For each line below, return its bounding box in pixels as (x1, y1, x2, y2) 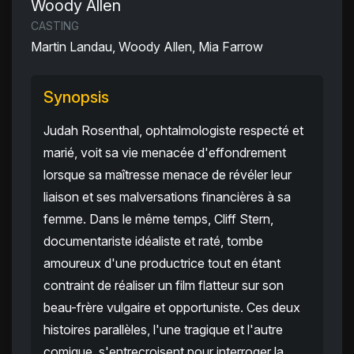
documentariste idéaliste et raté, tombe (43, 233, 263, 250)
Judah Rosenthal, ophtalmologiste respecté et (43, 122, 303, 139)
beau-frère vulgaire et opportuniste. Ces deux (43, 299, 300, 316)
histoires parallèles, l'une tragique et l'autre (43, 322, 283, 338)
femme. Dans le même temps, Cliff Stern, (43, 211, 273, 228)
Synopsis (43, 88, 109, 107)
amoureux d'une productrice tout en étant (43, 255, 281, 272)
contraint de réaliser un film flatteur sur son (43, 277, 284, 294)
